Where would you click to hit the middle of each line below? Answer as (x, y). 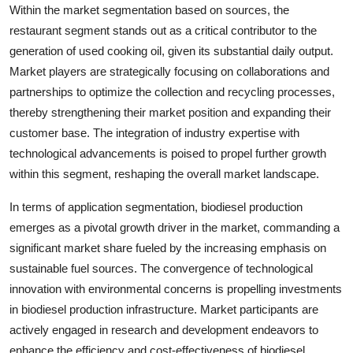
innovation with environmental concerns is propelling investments (176, 288)
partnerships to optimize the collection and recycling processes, (172, 91)
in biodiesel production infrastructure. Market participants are (164, 309)
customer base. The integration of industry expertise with (154, 132)
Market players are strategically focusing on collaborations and (169, 71)
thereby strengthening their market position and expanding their (170, 112)
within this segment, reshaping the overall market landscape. (164, 173)
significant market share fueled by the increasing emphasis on (168, 247)
